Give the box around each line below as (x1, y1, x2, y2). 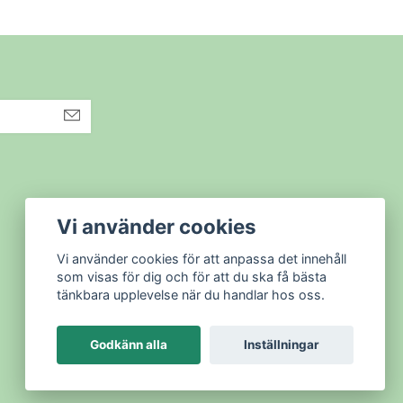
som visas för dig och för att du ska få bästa (57, 269, 327, 285)
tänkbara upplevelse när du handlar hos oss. (57, 287, 326, 303)
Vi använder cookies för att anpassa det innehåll (57, 251, 347, 267)
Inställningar (243, 337, 319, 353)
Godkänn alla (90, 337, 168, 353)
